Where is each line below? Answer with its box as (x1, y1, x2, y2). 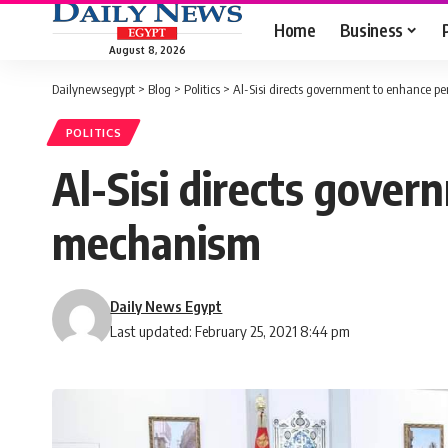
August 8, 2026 (108, 43, 186, 56)
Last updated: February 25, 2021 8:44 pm (110, 322, 351, 341)
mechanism (52, 214, 261, 271)
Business (339, 18, 403, 41)
